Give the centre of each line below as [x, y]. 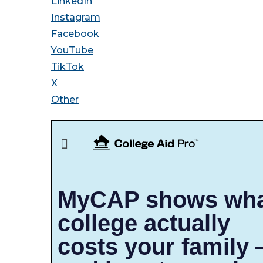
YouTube [72, 50]
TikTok [68, 67]
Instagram [76, 18]
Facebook [75, 34]
